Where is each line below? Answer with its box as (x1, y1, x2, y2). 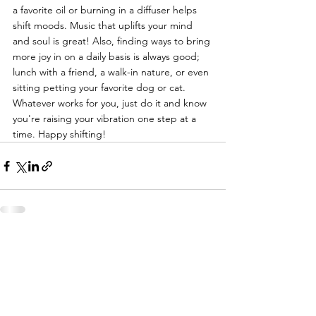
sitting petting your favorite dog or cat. (13, 81, 188, 94)
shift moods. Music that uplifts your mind (13, 19, 195, 32)
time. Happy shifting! (13, 128, 106, 140)
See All (195, 239, 226, 252)
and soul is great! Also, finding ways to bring (13, 35, 213, 47)
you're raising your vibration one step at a (13, 112, 199, 125)
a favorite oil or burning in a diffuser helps (13, 4, 200, 16)
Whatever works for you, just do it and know (13, 97, 209, 109)
